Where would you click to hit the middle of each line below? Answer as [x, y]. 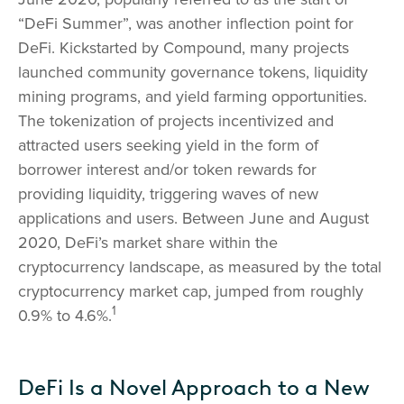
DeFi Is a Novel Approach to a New [194, 388]
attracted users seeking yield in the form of [168, 146]
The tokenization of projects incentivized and [176, 121]
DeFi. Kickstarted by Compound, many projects [184, 48]
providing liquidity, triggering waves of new [168, 194]
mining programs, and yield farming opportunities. [193, 97]
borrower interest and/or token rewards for [167, 170]
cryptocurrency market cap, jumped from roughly [191, 292]
